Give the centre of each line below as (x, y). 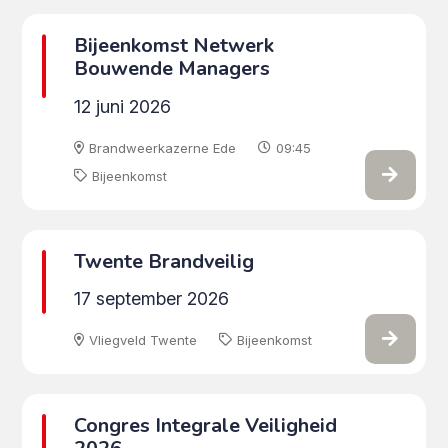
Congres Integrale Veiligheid (205, 425)
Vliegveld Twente (142, 339)
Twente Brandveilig (163, 261)
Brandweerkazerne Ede (162, 147)
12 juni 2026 (122, 106)
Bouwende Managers (171, 69)
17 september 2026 (151, 299)
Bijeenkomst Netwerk (173, 46)
